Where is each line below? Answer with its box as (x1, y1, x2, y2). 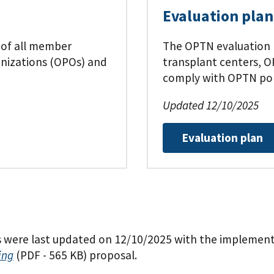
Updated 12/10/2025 (163, 98, 259, 113)
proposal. (87, 248, 137, 263)
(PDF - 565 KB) (16, 248, 87, 263)
